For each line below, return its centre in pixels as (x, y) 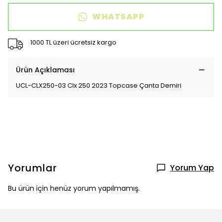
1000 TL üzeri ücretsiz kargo (73, 42)
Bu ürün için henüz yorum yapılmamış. (74, 188)
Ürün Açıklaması (45, 70)
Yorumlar (32, 168)
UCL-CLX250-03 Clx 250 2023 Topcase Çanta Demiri (99, 85)
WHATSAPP (118, 17)
